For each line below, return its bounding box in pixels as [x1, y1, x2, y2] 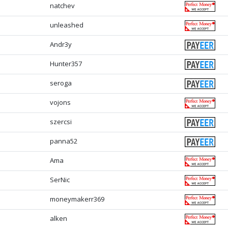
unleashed [50, 20, 84, 30]
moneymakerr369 [50, 194, 105, 204]
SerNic [50, 175, 70, 185]
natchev [50, 1, 75, 11]
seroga [50, 78, 72, 88]
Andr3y [50, 40, 72, 49]
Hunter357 [50, 59, 82, 69]
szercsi [50, 117, 72, 127]
